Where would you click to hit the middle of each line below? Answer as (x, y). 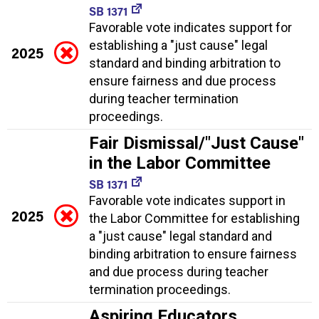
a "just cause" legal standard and (181, 236)
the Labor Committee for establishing (194, 218)
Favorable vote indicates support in (187, 200)
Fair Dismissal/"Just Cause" (197, 143)
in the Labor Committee (180, 163)
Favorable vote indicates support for (190, 27)
